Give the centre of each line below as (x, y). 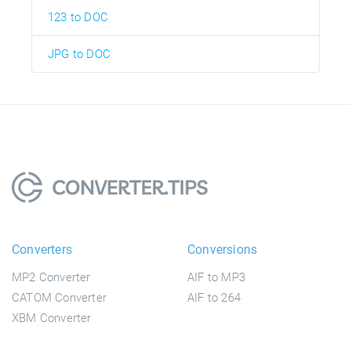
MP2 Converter (51, 277)
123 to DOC (78, 17)
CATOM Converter (59, 297)
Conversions (223, 249)
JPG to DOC (79, 54)
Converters (42, 249)
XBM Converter (52, 318)
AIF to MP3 (216, 277)
